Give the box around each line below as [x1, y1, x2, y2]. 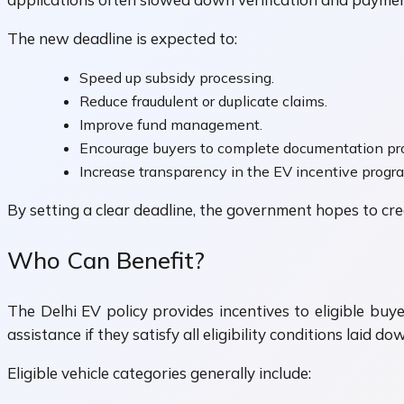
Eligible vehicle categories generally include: [7, 363, 311, 382]
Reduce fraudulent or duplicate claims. [79, 92, 327, 111]
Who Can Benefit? [7, 245, 205, 276]
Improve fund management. [79, 115, 262, 134]
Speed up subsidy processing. [79, 69, 274, 87]
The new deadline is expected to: [7, 29, 237, 49]
